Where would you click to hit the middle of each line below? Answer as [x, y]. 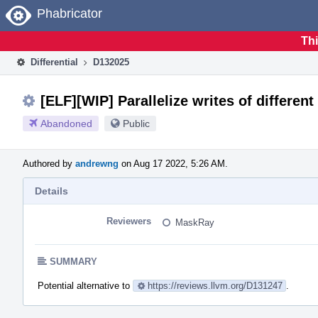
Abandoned [66, 123]
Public [136, 123]
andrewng [97, 163]
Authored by [49, 163]
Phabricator [70, 13]
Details [51, 191]
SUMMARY [73, 261]
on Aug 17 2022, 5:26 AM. [173, 163]
